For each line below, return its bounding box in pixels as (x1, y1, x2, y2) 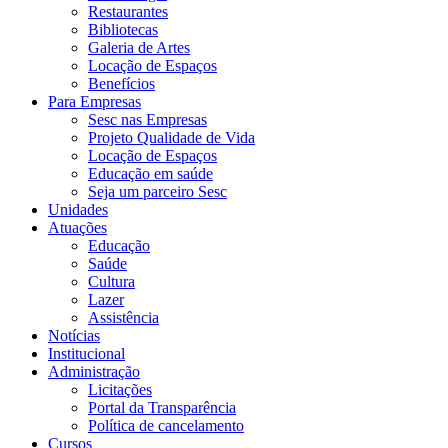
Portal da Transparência (88, 399, 236, 416)
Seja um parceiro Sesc (88, 183, 227, 200)
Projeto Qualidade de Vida (88, 129, 255, 146)
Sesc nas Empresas (88, 111, 207, 128)
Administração (48, 363, 140, 380)
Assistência (88, 309, 159, 326)
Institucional (48, 345, 125, 362)
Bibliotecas (88, 21, 158, 38)
